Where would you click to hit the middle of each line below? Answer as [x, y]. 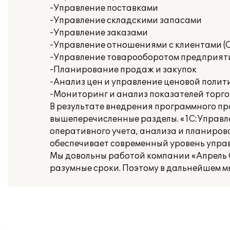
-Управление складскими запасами [126, 21]
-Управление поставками [104, 8]
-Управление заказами [99, 33]
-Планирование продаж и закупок [123, 70]
